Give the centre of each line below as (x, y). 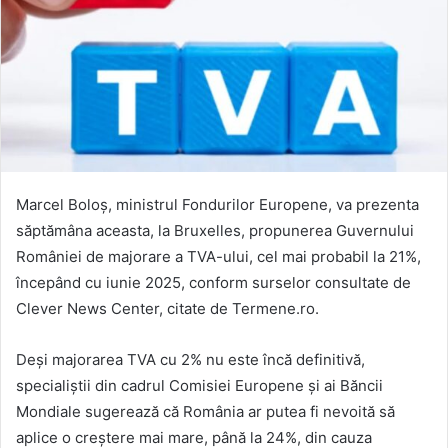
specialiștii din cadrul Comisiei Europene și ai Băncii (199, 386)
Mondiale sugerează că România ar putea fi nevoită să (205, 412)
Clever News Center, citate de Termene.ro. (167, 309)
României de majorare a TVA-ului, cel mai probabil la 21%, (218, 257)
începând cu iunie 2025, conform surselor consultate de (213, 283)
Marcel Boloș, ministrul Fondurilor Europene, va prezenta (217, 205)
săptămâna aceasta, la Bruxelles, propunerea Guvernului (215, 231)
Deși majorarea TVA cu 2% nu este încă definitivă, (190, 360)
